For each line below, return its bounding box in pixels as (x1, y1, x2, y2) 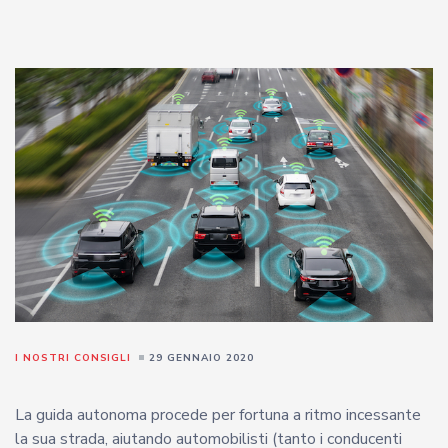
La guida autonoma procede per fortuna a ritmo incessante (15, 403, 421, 426)
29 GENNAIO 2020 (149, 350, 254, 365)
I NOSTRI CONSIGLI (15, 350, 132, 365)
